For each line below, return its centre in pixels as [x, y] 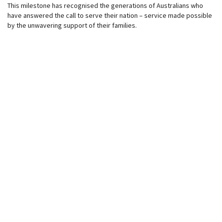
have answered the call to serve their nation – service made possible [110, 15]
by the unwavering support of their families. [72, 25]
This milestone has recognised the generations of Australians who [105, 5]
